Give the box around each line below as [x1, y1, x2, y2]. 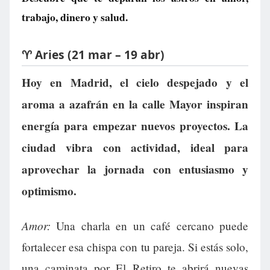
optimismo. [22, 183, 77, 200]
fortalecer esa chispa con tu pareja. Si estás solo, [22, 239, 248, 255]
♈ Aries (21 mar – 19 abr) [22, 46, 165, 63]
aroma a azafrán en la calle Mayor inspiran [22, 96, 248, 113]
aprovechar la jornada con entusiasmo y [22, 161, 248, 178]
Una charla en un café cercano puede [51, 218, 248, 234]
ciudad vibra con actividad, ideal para [22, 139, 248, 157]
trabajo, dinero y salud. [22, 9, 128, 25]
